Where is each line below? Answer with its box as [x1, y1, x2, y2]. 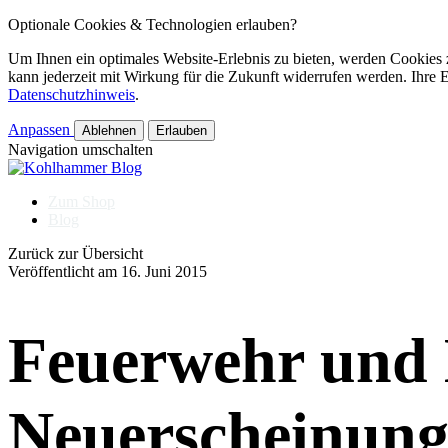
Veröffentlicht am [8, 263, 117, 280]
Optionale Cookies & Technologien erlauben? [8, 16, 297, 33]
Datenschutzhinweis [8, 86, 135, 103]
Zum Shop [48, 193, 115, 210]
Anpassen [8, 121, 70, 138]
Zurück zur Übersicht [8, 245, 143, 262]
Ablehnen [82, 123, 136, 138]
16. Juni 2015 [121, 263, 207, 280]
